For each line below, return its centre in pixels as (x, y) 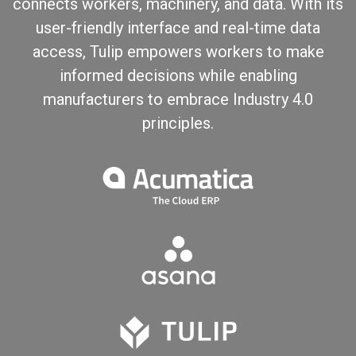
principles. (178, 123)
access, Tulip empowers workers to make (178, 52)
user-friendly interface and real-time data (178, 28)
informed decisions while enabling (178, 75)
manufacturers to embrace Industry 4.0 (178, 99)
